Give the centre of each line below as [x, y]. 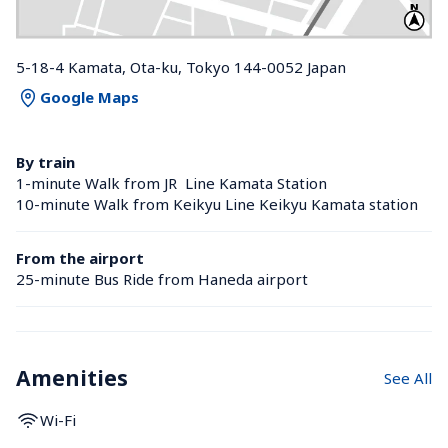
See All [408, 377]
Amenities [72, 377]
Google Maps [89, 97]
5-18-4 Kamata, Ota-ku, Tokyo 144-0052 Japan [181, 66]
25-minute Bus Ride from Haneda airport [162, 278]
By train [45, 161]
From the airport [80, 257]
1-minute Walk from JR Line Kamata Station [173, 182]
